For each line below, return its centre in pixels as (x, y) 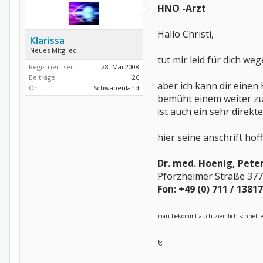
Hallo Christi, (186, 34)
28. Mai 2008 (120, 67)
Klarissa (47, 41)
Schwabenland (116, 88)
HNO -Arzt (182, 8)
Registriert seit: (53, 67)
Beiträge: (43, 77)
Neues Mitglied (53, 50)
